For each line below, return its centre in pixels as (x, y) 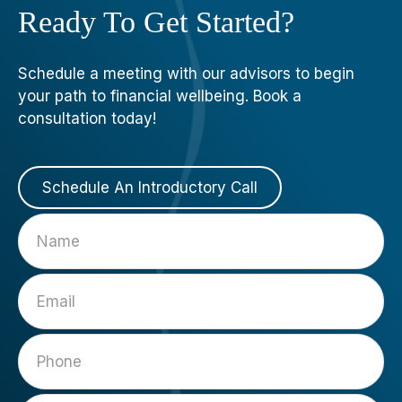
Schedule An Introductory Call (150, 187)
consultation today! (87, 118)
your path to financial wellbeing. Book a (160, 96)
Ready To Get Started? (156, 22)
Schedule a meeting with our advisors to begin (186, 73)
